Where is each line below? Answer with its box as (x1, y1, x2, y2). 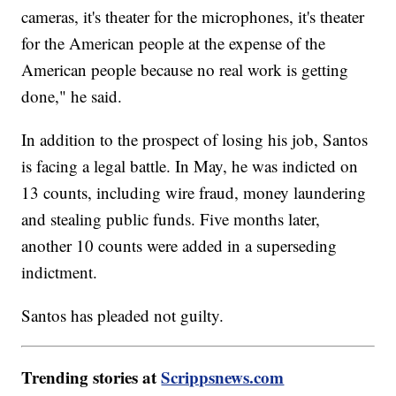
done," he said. (21, 85, 123, 108)
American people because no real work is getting (21, 58, 349, 81)
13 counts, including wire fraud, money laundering (21, 181, 367, 204)
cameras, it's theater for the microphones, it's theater (21, 5, 365, 28)
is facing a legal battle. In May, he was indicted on (21, 155, 359, 178)
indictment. (21, 261, 98, 284)
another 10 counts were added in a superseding (21, 234, 338, 257)
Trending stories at (21, 365, 162, 390)
